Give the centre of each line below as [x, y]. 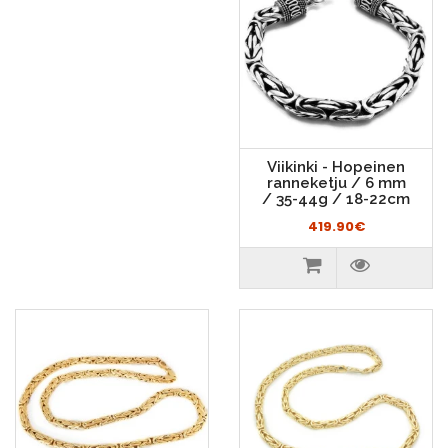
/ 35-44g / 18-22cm [336, 199]
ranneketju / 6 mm [336, 183]
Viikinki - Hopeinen [336, 167]
